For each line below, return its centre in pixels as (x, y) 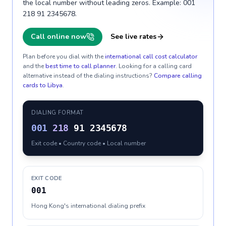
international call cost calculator (151, 56)
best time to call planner (80, 66)
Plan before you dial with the (63, 56)
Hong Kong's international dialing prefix (88, 206)
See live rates (133, 37)
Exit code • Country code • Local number (89, 143)
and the (33, 66)
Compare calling (178, 76)
